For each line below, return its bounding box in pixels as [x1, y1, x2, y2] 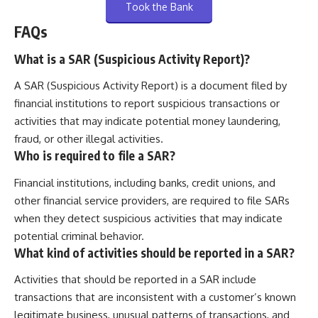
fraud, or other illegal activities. [14, 132, 163, 146]
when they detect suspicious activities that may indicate [14, 211, 283, 225]
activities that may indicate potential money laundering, [14, 114, 280, 128]
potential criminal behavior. [14, 229, 144, 243]
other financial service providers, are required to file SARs [14, 193, 290, 207]
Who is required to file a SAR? [14, 148, 175, 164]
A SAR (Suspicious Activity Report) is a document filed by [14, 79, 287, 93]
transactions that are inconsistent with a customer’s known [14, 290, 296, 305]
